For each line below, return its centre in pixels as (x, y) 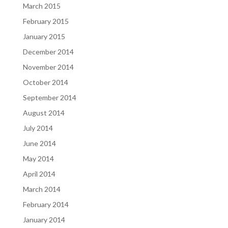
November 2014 (48, 67)
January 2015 (44, 36)
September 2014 (49, 97)
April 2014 (39, 174)
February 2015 (46, 21)
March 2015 (41, 6)
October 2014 (45, 82)
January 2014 (44, 220)
